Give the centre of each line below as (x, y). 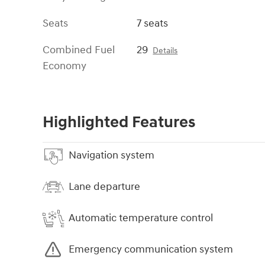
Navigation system (112, 156)
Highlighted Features (119, 122)
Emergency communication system (151, 250)
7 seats (153, 23)
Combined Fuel (79, 50)
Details (165, 51)
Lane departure (104, 187)
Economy (64, 66)
